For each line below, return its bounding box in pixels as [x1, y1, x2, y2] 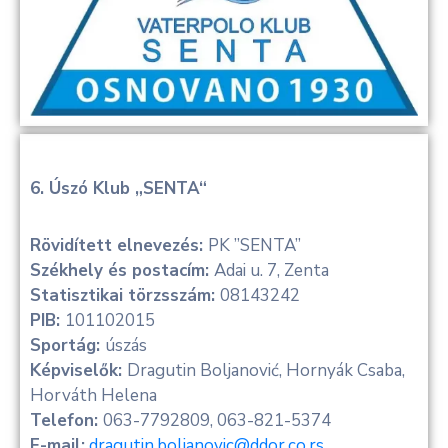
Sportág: [30, 334, 105, 358]
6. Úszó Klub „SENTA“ [30, 177, 207, 201]
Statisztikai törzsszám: [30, 284, 220, 308]
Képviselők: [30, 359, 127, 383]
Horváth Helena [30, 384, 157, 408]
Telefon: [30, 409, 103, 433]
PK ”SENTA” [208, 234, 301, 258]
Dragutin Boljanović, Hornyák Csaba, [127, 359, 405, 383]
